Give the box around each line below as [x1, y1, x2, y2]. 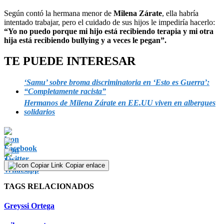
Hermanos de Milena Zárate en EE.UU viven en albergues [24, 98, 215, 107]
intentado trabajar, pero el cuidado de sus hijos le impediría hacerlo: [4, 17, 215, 26]
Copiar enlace [65, 161, 105, 169]
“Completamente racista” [24, 87, 106, 96]
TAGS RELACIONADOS [4, 181, 94, 190]
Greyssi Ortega [4, 201, 54, 210]
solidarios [24, 107, 55, 116]
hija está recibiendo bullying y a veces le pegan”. [4, 35, 166, 44]
